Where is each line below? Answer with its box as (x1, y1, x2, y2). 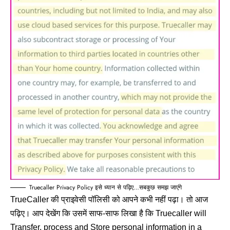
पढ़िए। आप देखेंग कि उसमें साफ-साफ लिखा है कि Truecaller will (10, 208, 206, 218)
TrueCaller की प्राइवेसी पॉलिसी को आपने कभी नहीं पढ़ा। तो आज (10, 195, 208, 204)
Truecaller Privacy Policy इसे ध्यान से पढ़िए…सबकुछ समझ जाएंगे (29, 182, 182, 192)
